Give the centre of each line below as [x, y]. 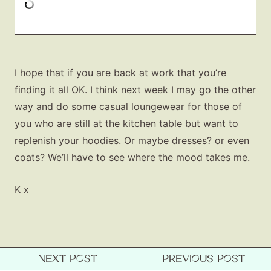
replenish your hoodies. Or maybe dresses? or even [132, 140]
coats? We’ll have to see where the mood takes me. [132, 157]
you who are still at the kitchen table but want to [126, 123]
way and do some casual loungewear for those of [128, 106]
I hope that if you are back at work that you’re [120, 72]
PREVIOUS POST [203, 258]
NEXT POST [68, 258]
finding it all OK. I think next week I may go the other [135, 89]
